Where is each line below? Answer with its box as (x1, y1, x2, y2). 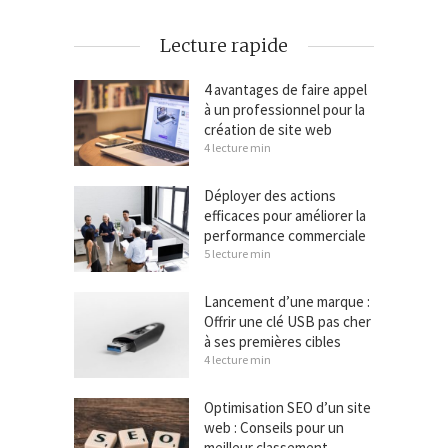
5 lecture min (204, 246, 271, 262)
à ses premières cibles (204, 332, 341, 352)
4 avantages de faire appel (204, 79, 367, 99)
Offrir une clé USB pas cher (204, 312, 371, 332)
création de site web (204, 119, 332, 139)
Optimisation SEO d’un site (204, 398, 371, 418)
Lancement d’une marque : (204, 292, 370, 312)
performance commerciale (204, 226, 366, 246)
